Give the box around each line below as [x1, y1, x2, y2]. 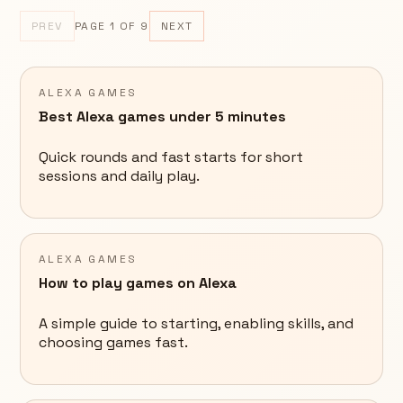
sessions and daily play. [39, 166, 200, 186]
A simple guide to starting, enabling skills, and [39, 314, 354, 334]
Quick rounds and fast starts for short [39, 148, 303, 167]
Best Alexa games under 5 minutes [39, 107, 286, 127]
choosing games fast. [39, 333, 188, 353]
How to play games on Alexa [39, 273, 237, 293]
